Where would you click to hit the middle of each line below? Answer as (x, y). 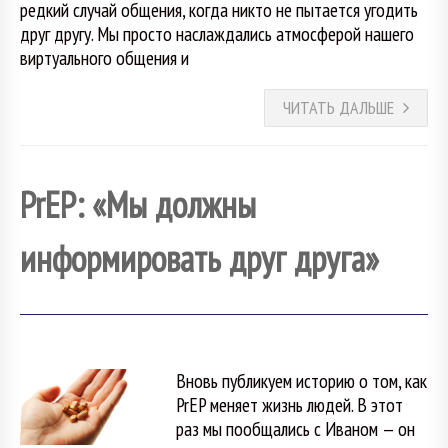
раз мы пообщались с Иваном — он (295, 429)
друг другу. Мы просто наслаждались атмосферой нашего (217, 33)
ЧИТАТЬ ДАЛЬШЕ (338, 107)
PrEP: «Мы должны (138, 204)
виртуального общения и (104, 57)
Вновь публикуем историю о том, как (301, 381)
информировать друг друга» (199, 258)
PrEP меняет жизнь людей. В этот (289, 405)
